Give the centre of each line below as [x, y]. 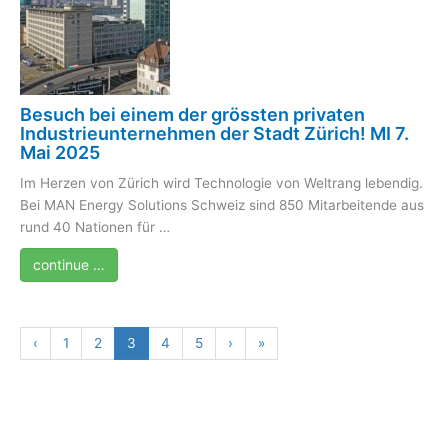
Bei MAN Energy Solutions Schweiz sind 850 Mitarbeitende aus [222, 204]
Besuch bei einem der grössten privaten [192, 114]
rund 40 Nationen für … [95, 226]
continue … [69, 264]
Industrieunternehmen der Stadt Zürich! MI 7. [214, 133]
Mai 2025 [60, 152]
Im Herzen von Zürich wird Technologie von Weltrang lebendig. [221, 182]
